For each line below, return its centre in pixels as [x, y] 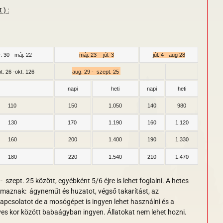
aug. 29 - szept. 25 [96, 72]
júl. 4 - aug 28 [169, 55]
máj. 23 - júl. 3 [96, 55]
